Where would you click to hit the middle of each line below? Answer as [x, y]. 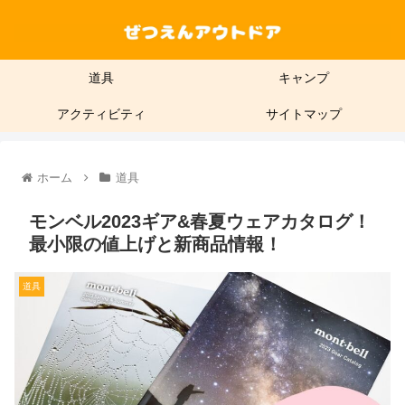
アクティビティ [101, 114]
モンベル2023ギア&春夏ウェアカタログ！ [200, 222]
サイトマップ [304, 114]
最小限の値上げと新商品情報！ [155, 245]
